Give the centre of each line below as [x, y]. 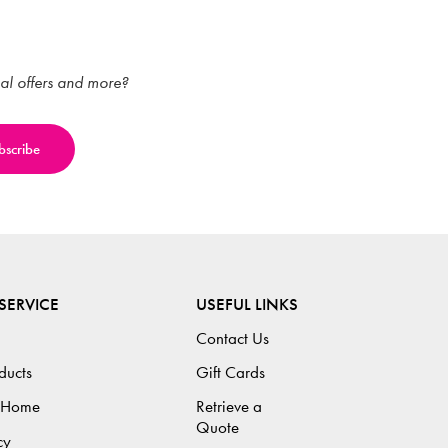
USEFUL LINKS [247, 304]
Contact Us [232, 338]
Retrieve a [229, 407]
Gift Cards [230, 373]
